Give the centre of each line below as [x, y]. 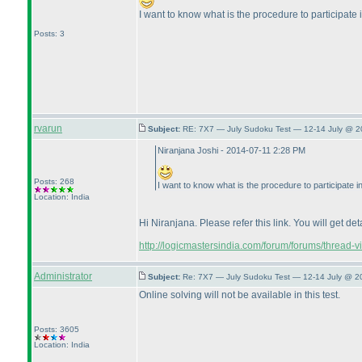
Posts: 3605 [57, 329]
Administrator [63, 276]
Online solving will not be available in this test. [240, 295]
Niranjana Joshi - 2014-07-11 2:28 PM [232, 150]
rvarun [48, 128]
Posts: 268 [54, 181]
